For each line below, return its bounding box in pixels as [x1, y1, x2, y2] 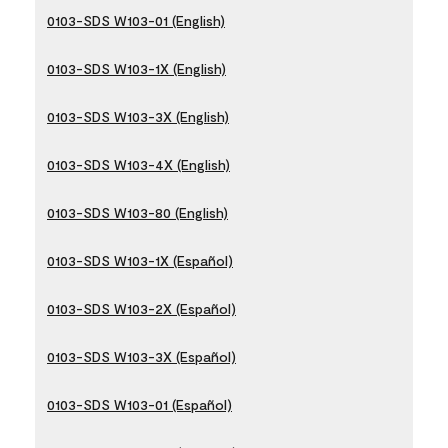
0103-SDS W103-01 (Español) [47, 396, 232, 413]
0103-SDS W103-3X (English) [47, 108, 229, 125]
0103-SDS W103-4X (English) [47, 156, 230, 173]
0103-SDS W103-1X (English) [47, 60, 226, 77]
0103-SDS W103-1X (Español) [47, 252, 233, 269]
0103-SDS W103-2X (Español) [47, 300, 236, 317]
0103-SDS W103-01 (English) [47, 12, 225, 29]
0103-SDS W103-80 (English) [47, 204, 228, 221]
